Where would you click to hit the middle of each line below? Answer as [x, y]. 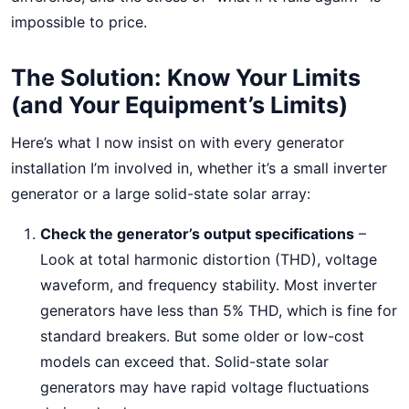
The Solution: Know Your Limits [186, 78]
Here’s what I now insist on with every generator [178, 142]
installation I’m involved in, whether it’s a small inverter [199, 168]
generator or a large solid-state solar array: [161, 194]
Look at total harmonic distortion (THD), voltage [209, 259]
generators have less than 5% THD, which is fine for [219, 310]
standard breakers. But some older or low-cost [202, 336]
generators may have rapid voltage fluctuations [204, 387]
